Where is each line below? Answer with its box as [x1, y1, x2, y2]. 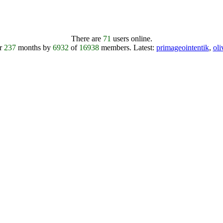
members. [99, 43, 133, 52]
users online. [111, 34, 152, 43]
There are [71, 34, 103, 43]
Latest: [133, 43, 156, 52]
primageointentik [156, 43, 209, 52]
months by [15, 43, 53, 52]
